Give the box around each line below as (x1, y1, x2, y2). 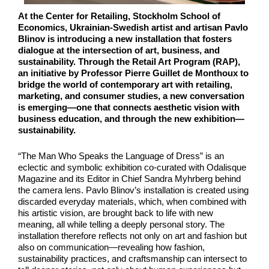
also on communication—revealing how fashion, (18, 242, 205, 253)
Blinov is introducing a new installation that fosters (18, 34, 232, 44)
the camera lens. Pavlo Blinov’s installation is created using (18, 185, 249, 196)
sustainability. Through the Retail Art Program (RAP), (18, 56, 240, 67)
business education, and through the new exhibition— (18, 113, 244, 124)
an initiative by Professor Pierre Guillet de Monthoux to (18, 68, 249, 79)
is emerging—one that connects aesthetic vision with (18, 102, 240, 113)
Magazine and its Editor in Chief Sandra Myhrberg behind (18, 174, 241, 184)
